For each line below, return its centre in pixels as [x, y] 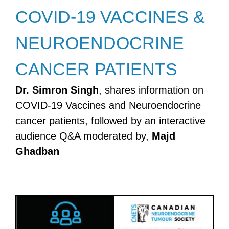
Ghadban [37, 151]
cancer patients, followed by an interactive [110, 120]
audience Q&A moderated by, [84, 136]
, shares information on [151, 90]
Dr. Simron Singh [57, 90]
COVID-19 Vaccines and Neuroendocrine [108, 105]
